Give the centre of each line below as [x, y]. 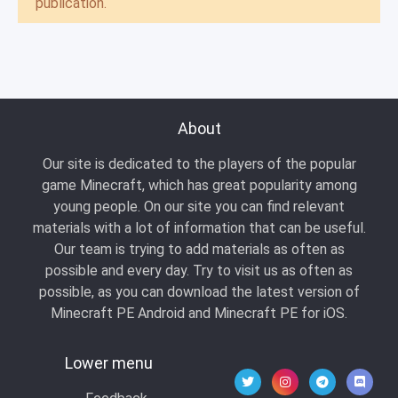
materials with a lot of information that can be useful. [199, 228]
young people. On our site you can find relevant [199, 207]
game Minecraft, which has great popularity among [199, 185]
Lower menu [108, 363]
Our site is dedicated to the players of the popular [199, 164]
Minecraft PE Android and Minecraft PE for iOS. [199, 313]
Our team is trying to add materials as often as [199, 249]
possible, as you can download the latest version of [199, 292]
